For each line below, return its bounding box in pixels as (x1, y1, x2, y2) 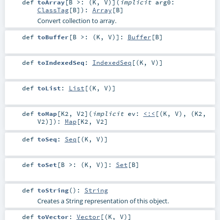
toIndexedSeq (37, 58, 84, 66)
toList (37, 83, 61, 92)
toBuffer (37, 32, 69, 41)
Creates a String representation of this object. (37, 196, 169, 206)
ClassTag (37, 6, 69, 14)
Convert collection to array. (37, 16, 116, 26)
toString (37, 186, 69, 194)
